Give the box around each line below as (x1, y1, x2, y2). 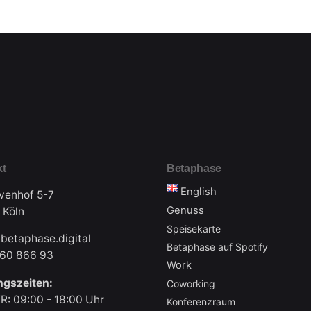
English (180, 185, 217, 199)
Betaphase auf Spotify (166, 241, 268, 253)
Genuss (166, 204, 204, 217)
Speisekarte (166, 223, 221, 235)
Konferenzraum (166, 296, 235, 308)
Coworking (166, 278, 215, 290)
